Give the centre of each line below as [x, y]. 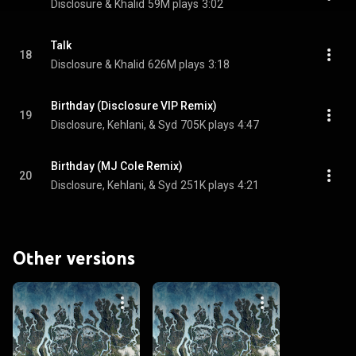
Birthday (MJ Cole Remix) [117, 166]
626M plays [176, 64]
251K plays [207, 185]
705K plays [207, 125]
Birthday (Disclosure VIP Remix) [134, 106]
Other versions [74, 258]
